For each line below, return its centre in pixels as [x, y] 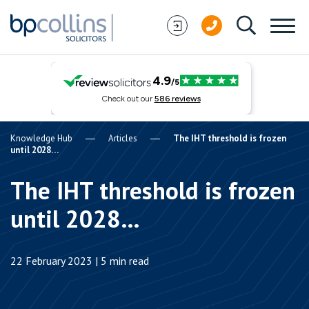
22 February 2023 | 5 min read [80, 261]
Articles [123, 138]
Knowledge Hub [41, 138]
